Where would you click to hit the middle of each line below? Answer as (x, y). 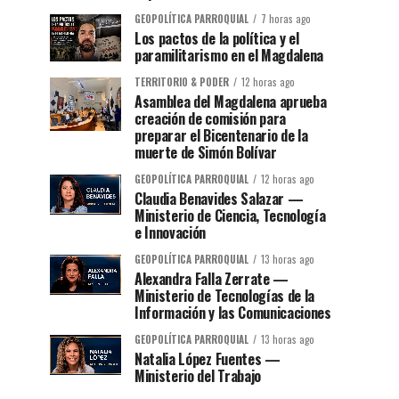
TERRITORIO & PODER (182, 82)
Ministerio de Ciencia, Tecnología (230, 216)
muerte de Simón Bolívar (206, 153)
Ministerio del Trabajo (198, 376)
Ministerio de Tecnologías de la (225, 296)
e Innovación (171, 233)
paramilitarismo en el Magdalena (229, 56)
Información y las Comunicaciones (233, 313)
